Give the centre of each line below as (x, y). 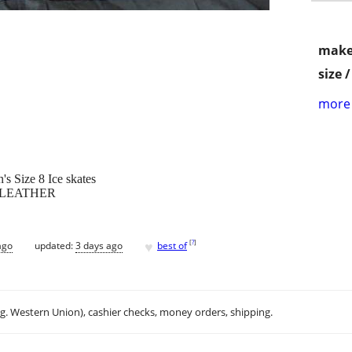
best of (172, 245)
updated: (55, 245)
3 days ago (99, 245)
